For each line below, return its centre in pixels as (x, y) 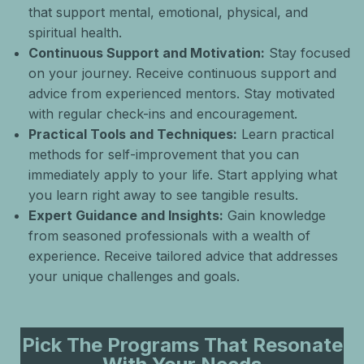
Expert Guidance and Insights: (126, 215)
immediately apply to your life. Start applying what (183, 175)
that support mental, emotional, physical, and (168, 12)
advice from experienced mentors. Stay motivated (182, 93)
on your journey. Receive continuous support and (182, 73)
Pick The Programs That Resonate (182, 345)
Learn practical (286, 134)
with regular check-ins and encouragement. (163, 114)
